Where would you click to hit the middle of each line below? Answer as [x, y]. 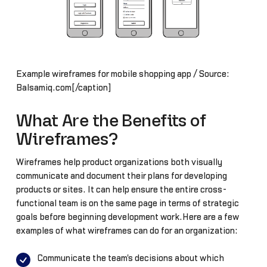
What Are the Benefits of [111, 121]
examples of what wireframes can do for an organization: [126, 231]
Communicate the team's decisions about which [131, 258]
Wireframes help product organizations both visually [119, 163]
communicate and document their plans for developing [121, 176]
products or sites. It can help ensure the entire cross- [121, 190]
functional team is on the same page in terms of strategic [127, 204]
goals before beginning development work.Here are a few [127, 218]
